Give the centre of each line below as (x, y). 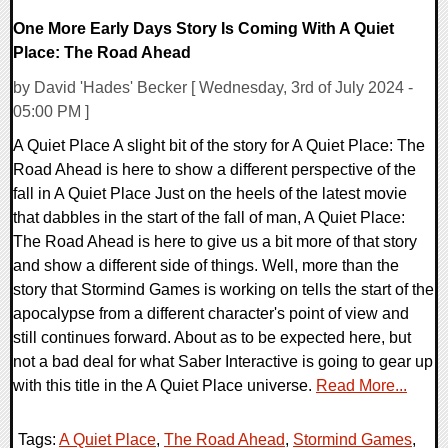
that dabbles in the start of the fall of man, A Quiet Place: (209, 218)
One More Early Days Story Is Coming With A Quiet (203, 29)
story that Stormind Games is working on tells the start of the (223, 290)
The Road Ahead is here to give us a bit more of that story (215, 242)
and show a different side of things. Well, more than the (206, 266)
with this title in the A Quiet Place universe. (164, 386)
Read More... (361, 386)
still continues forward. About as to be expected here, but (212, 338)
